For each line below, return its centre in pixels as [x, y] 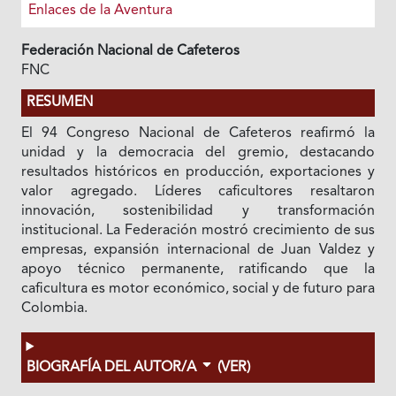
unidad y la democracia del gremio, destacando [198, 152]
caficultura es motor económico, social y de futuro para [198, 289]
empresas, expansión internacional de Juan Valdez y [198, 250]
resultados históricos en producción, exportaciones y [198, 172]
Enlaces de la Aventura [100, 10]
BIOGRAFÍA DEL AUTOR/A [113, 367]
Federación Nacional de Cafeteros [130, 51]
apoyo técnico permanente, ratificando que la [198, 269]
